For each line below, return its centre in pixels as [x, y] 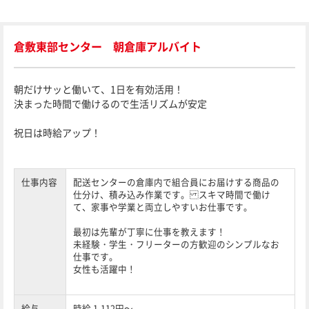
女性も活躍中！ [104, 269]
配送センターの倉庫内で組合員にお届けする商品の [176, 182]
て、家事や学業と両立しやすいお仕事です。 [163, 207]
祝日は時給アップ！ [57, 132]
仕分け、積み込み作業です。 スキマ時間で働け [172, 194]
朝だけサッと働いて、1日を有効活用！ [99, 89]
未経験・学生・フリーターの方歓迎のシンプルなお [176, 244]
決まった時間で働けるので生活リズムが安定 [110, 103]
